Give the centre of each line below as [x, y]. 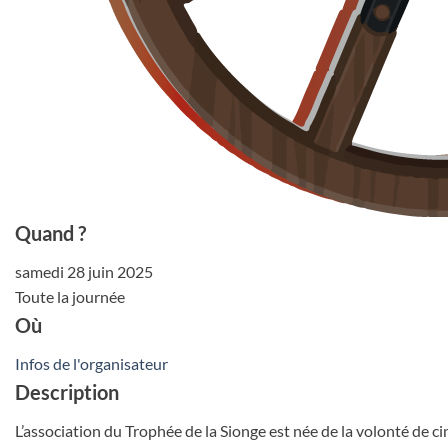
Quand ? [50, 233]
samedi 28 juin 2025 [84, 271]
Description [67, 392]
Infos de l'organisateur [91, 363]
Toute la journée [70, 296]
